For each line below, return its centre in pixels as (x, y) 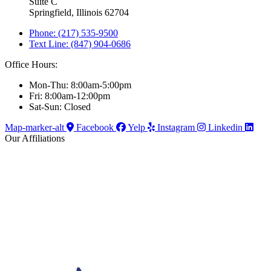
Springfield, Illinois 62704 (79, 12)
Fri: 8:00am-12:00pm (70, 96)
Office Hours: (31, 64)
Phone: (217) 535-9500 (73, 33)
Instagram (176, 127)
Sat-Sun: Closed (60, 106)
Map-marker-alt (34, 127)
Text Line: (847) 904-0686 (80, 44)
